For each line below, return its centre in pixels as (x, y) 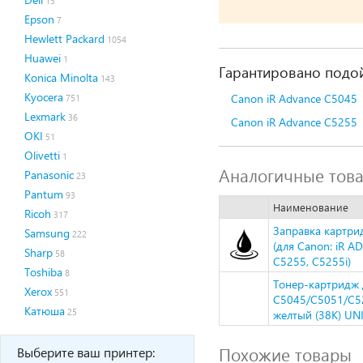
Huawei (43, 58)
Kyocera (44, 97)
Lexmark (45, 116)
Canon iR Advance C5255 (294, 122)
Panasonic (49, 175)
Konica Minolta (61, 77)
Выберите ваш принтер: (86, 352)
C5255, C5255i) (312, 261)
